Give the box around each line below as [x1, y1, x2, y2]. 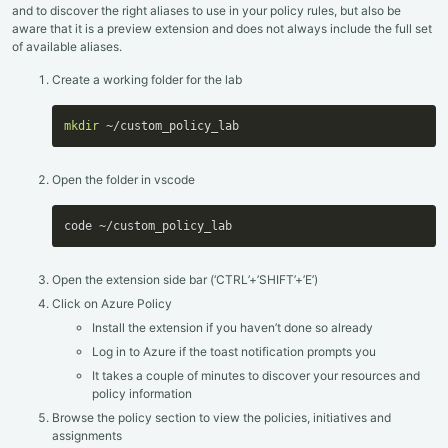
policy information [92, 385, 192, 401]
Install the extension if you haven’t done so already [92, 319, 373, 335]
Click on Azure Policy [52, 295, 172, 311]
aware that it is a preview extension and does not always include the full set [12, 20, 432, 36]
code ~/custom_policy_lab [64, 218, 232, 233]
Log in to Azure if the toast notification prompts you [92, 343, 376, 359]
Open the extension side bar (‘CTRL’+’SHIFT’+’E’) [52, 271, 318, 287]
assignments [52, 427, 122, 443]
